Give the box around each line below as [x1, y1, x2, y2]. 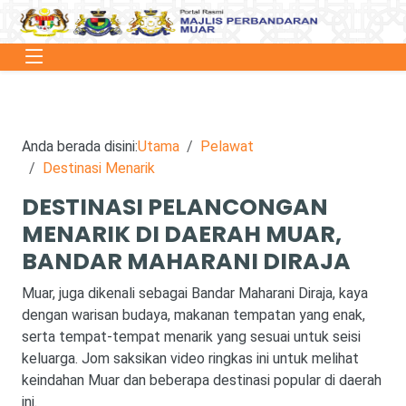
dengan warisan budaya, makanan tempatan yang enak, [22, 306, 365, 324]
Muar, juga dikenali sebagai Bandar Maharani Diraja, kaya [22, 285, 368, 302]
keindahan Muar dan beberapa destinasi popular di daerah [22, 372, 382, 389]
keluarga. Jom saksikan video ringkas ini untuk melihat [22, 350, 359, 367]
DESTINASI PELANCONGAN [22, 191, 328, 223]
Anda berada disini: [22, 138, 138, 155]
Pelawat [200, 138, 254, 155]
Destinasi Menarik [43, 159, 155, 177]
